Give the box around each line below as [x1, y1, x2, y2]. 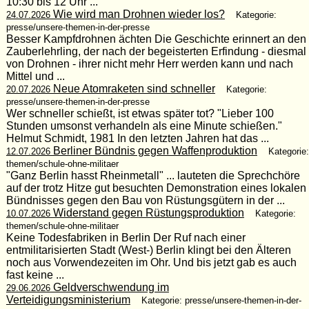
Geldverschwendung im [50, 281, 169, 293]
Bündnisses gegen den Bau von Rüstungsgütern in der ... [6, 194, 285, 206]
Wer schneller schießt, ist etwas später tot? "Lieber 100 [6, 107, 274, 119]
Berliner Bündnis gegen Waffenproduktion [50, 144, 257, 157]
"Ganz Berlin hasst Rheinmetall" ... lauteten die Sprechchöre [6, 169, 300, 181]
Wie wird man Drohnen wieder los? [50, 8, 225, 20]
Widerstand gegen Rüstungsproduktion [50, 206, 244, 219]
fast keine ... [6, 268, 64, 281]
